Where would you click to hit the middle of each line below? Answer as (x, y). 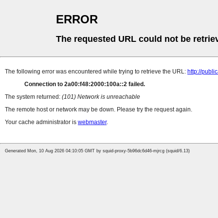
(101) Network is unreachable (101, 97)
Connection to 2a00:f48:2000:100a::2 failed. (85, 84)
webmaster (92, 122)
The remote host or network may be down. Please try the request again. (99, 110)
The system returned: (33, 97)
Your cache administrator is (41, 122)
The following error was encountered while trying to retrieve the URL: (96, 72)
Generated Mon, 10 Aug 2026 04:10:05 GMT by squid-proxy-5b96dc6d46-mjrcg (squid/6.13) (97, 151)
